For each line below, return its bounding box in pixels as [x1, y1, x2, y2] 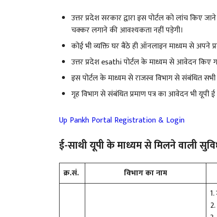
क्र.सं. [63, 166, 81, 180]
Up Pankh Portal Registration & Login [59, 113, 185, 127]
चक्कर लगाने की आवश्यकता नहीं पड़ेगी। [71, 23, 183, 37]
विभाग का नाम [124, 166, 167, 180]
